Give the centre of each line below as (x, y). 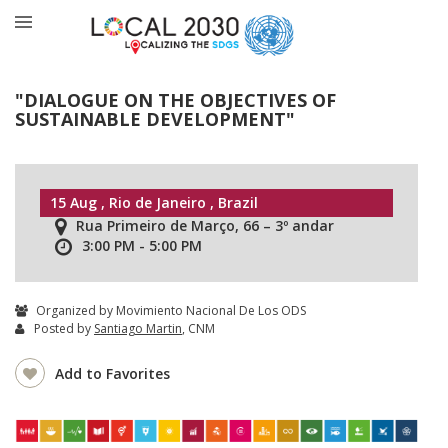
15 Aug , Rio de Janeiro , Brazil (154, 202)
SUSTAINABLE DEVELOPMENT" (155, 118)
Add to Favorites (112, 373)
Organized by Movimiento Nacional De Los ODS (169, 310)
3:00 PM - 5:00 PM (142, 245)
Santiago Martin (138, 328)
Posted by (64, 328)
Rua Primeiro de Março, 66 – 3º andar (205, 225)
